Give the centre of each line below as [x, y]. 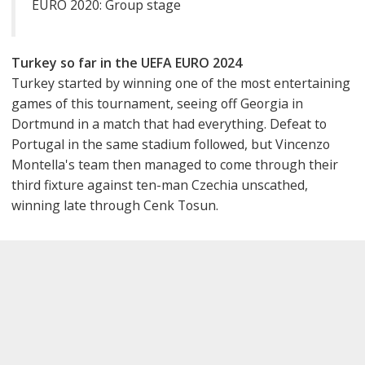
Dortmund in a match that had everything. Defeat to [169, 123]
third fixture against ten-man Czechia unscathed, [160, 185]
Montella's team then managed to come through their [175, 164]
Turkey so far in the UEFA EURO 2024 [127, 62]
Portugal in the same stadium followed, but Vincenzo [171, 144]
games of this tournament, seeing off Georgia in [157, 103]
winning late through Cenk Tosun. [115, 205]
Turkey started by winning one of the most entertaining [181, 83]
